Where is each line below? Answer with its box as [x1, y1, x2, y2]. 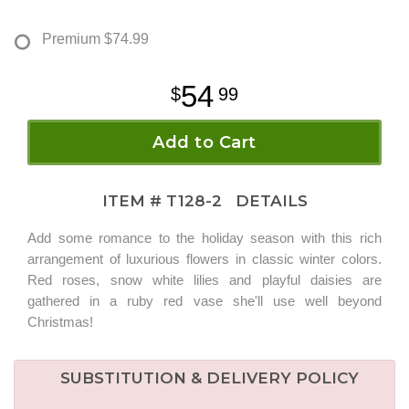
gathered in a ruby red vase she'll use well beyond [27, 293, 382, 309]
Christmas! [27, 314, 93, 330]
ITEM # [101, 192, 166, 211]
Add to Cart [152, 132, 257, 153]
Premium [42, 31, 100, 47]
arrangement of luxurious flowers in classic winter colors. [27, 251, 382, 267]
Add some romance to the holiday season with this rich [27, 230, 382, 246]
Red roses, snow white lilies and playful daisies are [27, 272, 382, 288]
